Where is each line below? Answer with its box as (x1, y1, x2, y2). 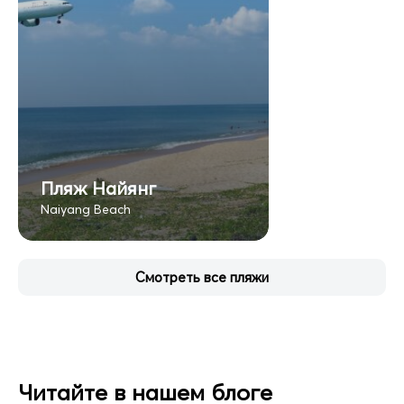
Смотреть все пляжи (135, 268, 269, 286)
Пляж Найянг (41, 176, 156, 199)
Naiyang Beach (41, 200, 131, 217)
